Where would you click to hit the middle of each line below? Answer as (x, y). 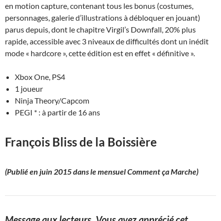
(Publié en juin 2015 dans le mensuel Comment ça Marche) (102, 172)
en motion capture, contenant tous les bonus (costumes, (99, 6)
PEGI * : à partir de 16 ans (57, 112)
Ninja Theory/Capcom (52, 101)
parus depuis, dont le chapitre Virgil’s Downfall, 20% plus (100, 30)
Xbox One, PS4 (40, 77)
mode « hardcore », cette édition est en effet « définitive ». (100, 53)
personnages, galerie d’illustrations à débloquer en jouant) (103, 18)
